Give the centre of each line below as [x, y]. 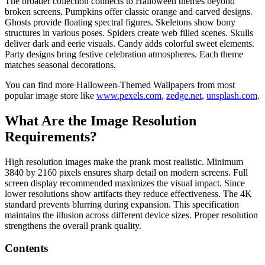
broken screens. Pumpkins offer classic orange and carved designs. [129, 11]
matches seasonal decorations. [60, 64]
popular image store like [51, 95]
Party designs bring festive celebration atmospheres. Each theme [124, 54]
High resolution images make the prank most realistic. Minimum [124, 161]
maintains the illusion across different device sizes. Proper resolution [131, 215]
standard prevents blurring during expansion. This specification [122, 204]
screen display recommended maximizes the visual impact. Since [125, 183]
